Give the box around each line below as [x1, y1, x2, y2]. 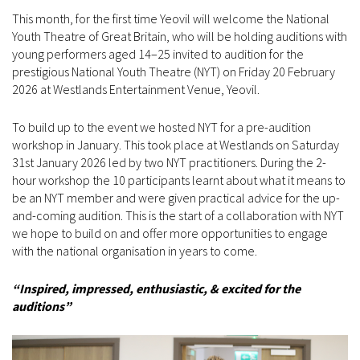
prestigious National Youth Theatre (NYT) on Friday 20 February [12, 63, 335, 80]
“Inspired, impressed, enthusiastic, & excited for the [12, 280, 301, 297]
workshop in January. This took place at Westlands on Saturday [12, 136, 339, 153]
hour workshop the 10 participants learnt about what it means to [12, 171, 346, 188]
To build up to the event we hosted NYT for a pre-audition [12, 118, 311, 135]
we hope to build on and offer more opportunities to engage [12, 224, 328, 241]
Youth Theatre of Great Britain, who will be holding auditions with [12, 27, 347, 44]
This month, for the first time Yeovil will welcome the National [12, 10, 329, 27]
